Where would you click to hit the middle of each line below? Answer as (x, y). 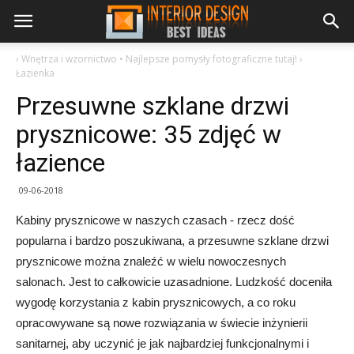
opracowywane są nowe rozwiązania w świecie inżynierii (162, 323)
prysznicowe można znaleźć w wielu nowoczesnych (151, 261)
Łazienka (35, 73)
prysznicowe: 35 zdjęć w (149, 134)
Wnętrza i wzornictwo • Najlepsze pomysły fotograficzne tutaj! (159, 59)
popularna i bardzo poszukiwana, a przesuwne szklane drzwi (172, 241)
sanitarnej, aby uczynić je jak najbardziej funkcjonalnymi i (162, 343)
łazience (60, 163)
